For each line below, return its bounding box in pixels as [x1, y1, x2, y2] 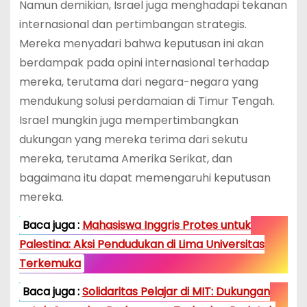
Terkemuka [19, 255, 81, 271]
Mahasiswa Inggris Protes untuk [82, 217, 251, 233]
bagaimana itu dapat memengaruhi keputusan [19, 170, 271, 186]
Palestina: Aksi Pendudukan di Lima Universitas [19, 236, 265, 252]
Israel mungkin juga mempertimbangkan [19, 112, 238, 129]
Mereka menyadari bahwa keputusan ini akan [19, 36, 264, 52]
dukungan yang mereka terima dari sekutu [19, 132, 247, 148]
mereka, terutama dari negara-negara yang [19, 74, 258, 90]
